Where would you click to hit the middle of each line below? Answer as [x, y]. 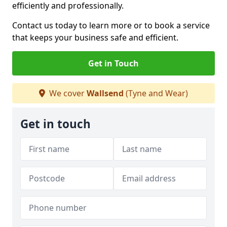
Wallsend [105, 93]
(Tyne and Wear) [156, 93]
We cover [67, 93]
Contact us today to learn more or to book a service [111, 25]
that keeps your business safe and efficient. [95, 37]
